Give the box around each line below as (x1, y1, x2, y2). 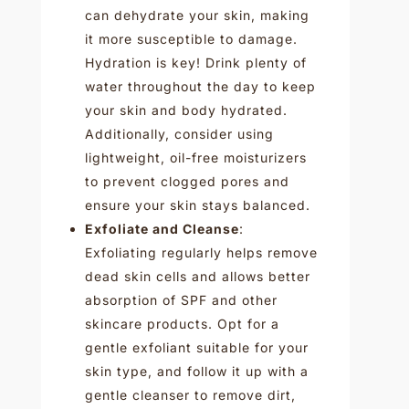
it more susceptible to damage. (84, 30, 298, 47)
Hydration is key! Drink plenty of (84, 54, 307, 70)
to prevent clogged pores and (84, 173, 289, 189)
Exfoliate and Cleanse (84, 220, 239, 236)
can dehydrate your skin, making (84, 6, 309, 23)
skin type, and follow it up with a (84, 362, 309, 379)
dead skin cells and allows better (84, 267, 310, 284)
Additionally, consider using (84, 125, 274, 142)
